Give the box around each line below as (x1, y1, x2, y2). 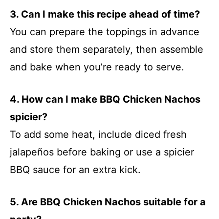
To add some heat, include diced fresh (10, 129, 187, 140)
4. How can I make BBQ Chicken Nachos (10, 93, 200, 105)
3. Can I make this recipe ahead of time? (10, 8, 200, 20)
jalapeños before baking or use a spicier (10, 146, 194, 158)
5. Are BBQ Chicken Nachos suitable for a (10, 196, 206, 208)
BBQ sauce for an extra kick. (10, 164, 141, 175)
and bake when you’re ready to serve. (10, 61, 184, 73)
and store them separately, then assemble (10, 44, 203, 55)
